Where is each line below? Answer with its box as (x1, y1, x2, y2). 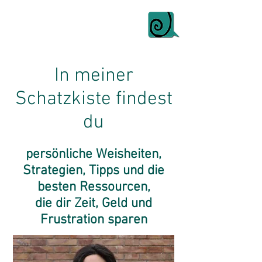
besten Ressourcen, (37, 179, 150, 195)
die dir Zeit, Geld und (35, 195, 152, 212)
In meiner (54, 64, 133, 88)
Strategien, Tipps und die (23, 163, 164, 179)
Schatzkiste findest (15, 88, 173, 111)
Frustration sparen (40, 212, 147, 228)
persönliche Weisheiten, (26, 146, 161, 163)
